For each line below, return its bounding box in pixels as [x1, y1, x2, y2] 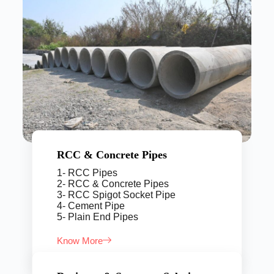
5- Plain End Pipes [56, 211, 138, 222]
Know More [56, 235, 103, 246]
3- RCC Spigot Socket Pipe [56, 189, 176, 200]
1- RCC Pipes [56, 167, 117, 178]
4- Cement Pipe [56, 200, 125, 211]
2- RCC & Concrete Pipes [56, 178, 169, 189]
